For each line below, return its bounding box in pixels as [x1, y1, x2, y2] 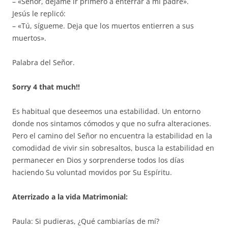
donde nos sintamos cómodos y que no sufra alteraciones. [12, 118, 211, 128]
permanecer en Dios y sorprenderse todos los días [12, 155, 184, 165]
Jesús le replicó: [12, 8, 66, 18]
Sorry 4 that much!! [12, 81, 80, 92]
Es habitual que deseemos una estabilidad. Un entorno [12, 106, 201, 116]
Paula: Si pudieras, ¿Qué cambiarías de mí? [12, 216, 159, 226]
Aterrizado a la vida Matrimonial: [12, 191, 128, 202]
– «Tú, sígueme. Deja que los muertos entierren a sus [12, 20, 194, 31]
